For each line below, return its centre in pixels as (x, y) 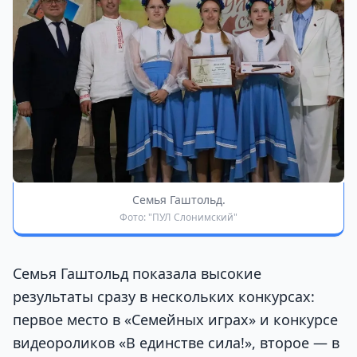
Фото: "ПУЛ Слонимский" (178, 218)
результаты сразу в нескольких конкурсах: (164, 297)
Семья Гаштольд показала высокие (137, 274)
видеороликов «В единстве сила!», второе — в (176, 343)
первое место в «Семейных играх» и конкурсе (175, 320)
